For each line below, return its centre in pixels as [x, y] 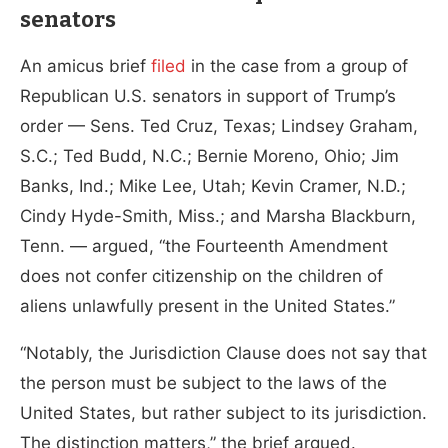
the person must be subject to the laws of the [203, 382]
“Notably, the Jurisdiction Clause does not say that [223, 352]
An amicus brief [85, 65]
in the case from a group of [299, 65]
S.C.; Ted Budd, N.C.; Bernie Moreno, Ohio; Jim [209, 155]
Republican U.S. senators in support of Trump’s [208, 95]
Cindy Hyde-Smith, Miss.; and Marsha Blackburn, [218, 215]
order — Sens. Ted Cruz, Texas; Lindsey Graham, [219, 125]
